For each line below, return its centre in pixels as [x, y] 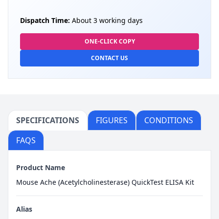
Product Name [41, 167]
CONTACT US [109, 58]
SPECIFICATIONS [48, 120]
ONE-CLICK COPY [109, 41]
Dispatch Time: [45, 20]
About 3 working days [106, 20]
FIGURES [112, 120]
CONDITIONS [169, 120]
